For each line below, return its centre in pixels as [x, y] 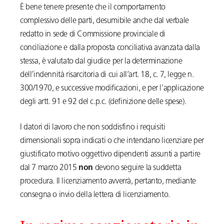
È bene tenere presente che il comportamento [93, 8]
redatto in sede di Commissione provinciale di [93, 35]
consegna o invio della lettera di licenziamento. [95, 195]
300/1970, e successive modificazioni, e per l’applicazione [112, 89]
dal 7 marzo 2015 [49, 168]
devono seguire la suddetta [138, 168]
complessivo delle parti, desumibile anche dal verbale [104, 21]
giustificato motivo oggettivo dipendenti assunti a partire [110, 155]
